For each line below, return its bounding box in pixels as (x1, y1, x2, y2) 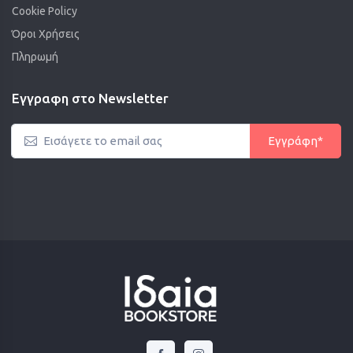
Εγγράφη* (268, 133, 323, 147)
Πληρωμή (12, 50, 58, 63)
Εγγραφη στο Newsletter (12, 90, 169, 106)
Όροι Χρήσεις (12, 27, 80, 40)
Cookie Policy (12, 4, 77, 17)
